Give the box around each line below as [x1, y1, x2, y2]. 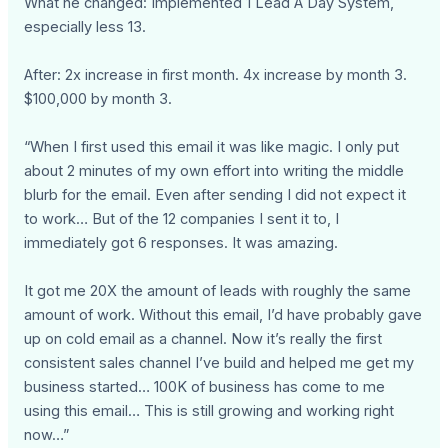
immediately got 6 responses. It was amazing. [24, 234, 339, 253]
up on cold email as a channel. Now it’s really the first [24, 330, 383, 349]
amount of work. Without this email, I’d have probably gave [24, 306, 423, 325]
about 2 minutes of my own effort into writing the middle [24, 162, 405, 181]
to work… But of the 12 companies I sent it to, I [24, 210, 340, 229]
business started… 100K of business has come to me [24, 378, 386, 397]
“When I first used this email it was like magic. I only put [24, 138, 400, 157]
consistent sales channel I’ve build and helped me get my [24, 354, 415, 373]
